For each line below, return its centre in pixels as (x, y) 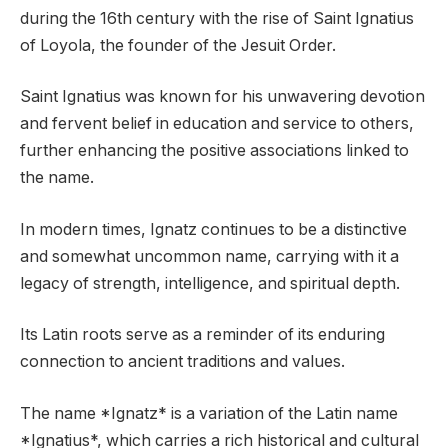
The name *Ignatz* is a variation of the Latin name (209, 413)
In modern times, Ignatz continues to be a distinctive (213, 229)
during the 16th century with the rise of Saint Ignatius (217, 18)
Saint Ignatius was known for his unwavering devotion (222, 97)
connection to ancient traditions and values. (182, 362)
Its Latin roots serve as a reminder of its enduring (202, 335)
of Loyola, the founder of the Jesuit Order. (178, 45)
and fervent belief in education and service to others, (217, 124)
